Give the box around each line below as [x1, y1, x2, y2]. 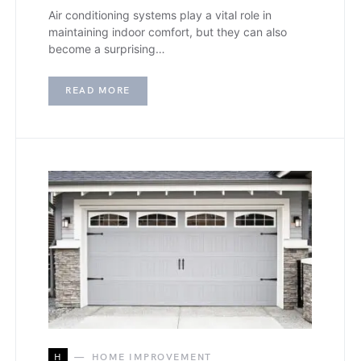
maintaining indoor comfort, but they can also [48, 24, 287, 39]
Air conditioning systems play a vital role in [48, 7, 272, 22]
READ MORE [65, 84, 131, 97]
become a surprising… [48, 41, 165, 56]
